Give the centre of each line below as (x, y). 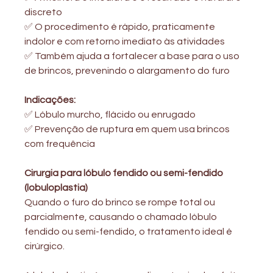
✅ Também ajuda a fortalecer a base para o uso (133, 56)
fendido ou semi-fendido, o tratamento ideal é (129, 231)
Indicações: (50, 100)
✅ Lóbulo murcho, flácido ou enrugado (110, 114)
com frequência (60, 144)
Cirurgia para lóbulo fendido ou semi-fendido (125, 173)
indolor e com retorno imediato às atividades (125, 41)
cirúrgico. (45, 246)
